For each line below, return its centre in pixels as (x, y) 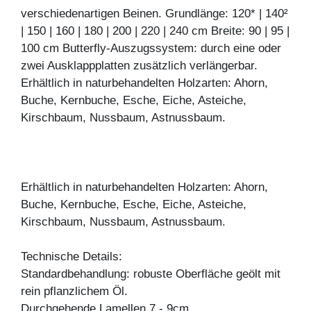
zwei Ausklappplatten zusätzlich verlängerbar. (139, 65)
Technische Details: (72, 256)
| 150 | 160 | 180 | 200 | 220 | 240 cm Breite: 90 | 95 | (155, 31)
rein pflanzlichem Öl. (74, 291)
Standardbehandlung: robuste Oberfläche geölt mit (151, 274)
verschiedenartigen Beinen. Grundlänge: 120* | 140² (154, 13)
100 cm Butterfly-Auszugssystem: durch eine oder (151, 48)
